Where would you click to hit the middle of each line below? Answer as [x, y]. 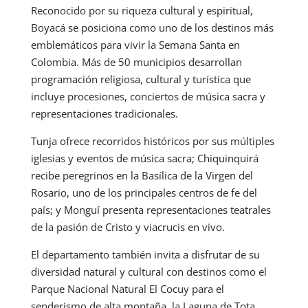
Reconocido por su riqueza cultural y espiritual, [142, 10]
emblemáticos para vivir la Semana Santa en [135, 44]
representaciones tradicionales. [104, 113]
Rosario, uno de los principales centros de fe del [144, 192]
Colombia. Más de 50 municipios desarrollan [136, 62]
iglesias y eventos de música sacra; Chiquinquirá [144, 158]
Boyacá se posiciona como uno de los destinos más [152, 27]
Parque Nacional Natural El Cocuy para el [127, 288]
